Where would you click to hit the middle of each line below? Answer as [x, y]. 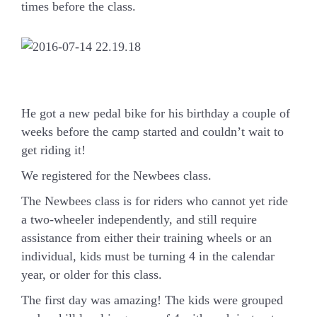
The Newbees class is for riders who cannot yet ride [155, 201]
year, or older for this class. [92, 275]
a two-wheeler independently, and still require [139, 219]
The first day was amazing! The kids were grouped [152, 300]
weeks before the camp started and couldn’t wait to [152, 132]
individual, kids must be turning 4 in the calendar [148, 256]
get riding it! [53, 150]
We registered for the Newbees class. [116, 175]
